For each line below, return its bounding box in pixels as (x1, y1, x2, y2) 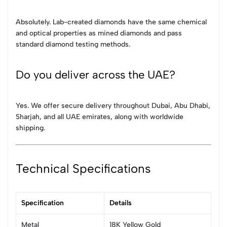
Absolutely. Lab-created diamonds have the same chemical (16, 17, 207, 26)
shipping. (16, 124, 45, 133)
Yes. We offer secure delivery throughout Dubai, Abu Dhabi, (16, 101, 210, 110)
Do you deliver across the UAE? (16, 68, 175, 82)
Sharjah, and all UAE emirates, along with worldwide (16, 112, 183, 122)
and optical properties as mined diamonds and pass (16, 28, 182, 37)
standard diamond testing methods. (16, 40, 130, 49)
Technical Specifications (16, 161, 150, 176)
